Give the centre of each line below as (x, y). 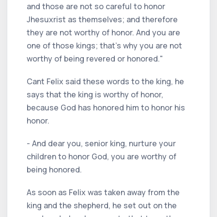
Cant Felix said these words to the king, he (105, 81)
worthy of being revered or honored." (95, 58)
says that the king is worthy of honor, (95, 94)
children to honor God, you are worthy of (101, 156)
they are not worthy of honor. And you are (103, 32)
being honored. (54, 169)
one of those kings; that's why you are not (104, 45)
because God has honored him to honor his (106, 107)
